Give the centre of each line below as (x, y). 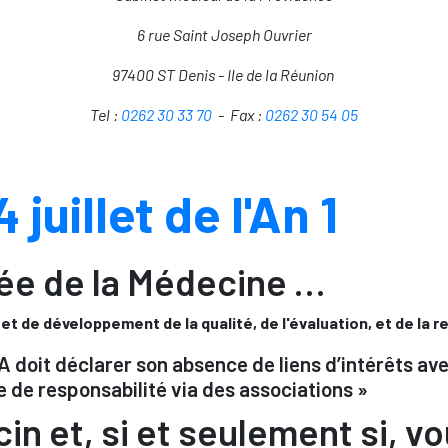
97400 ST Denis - (169, 74)
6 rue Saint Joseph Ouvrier (224, 34)
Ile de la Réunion (280, 74)
